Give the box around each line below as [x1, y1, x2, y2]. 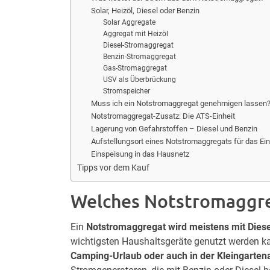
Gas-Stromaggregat [103, 64, 168, 72]
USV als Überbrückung [103, 75, 177, 84]
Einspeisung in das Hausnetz [90, 149, 189, 159]
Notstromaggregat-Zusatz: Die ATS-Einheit [90, 111, 235, 121]
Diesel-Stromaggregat [103, 41, 174, 49]
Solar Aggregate [103, 18, 156, 27]
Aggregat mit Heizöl [103, 30, 169, 38]
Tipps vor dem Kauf [77, 163, 149, 173]
